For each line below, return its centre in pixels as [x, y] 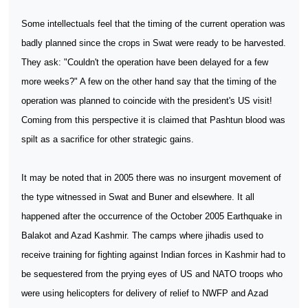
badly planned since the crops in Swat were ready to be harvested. [154, 43]
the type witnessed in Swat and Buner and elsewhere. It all [138, 197]
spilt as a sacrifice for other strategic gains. [108, 139]
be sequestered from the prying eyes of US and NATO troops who [152, 274]
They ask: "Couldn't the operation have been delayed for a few [145, 62]
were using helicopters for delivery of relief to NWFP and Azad [145, 293]
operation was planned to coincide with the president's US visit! [147, 101]
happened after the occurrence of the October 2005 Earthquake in [152, 216]
